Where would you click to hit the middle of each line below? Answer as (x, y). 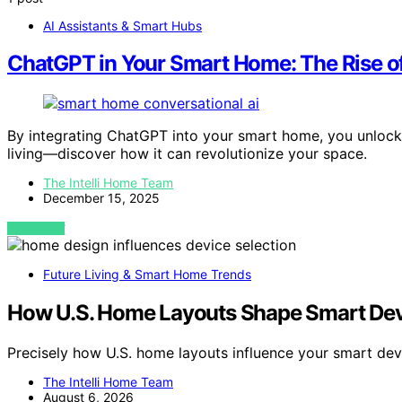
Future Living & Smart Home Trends (147, 275)
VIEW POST (36, 229)
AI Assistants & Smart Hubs (122, 25)
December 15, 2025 (101, 198)
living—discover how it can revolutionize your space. (187, 154)
